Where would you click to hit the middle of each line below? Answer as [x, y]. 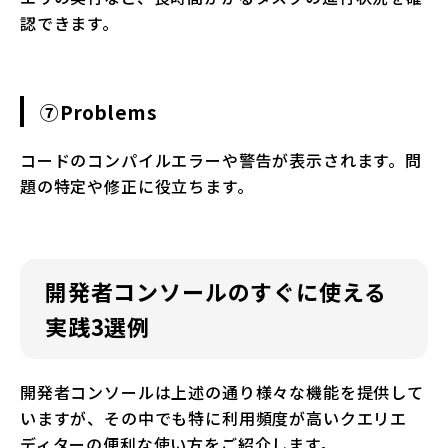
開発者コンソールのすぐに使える [216, 291]
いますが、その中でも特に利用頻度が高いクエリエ [214, 418]
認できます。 [69, 23]
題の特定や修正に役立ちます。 [137, 186]
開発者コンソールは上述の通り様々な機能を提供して [222, 392]
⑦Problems [99, 112]
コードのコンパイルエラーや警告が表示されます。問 [221, 160]
